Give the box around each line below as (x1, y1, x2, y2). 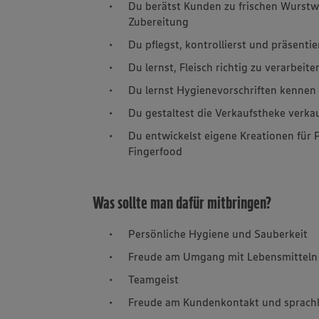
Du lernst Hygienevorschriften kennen (128, 82, 317, 97)
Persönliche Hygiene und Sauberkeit (128, 226, 308, 241)
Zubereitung (128, 14, 189, 28)
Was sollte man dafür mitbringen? (93, 192, 272, 213)
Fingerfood (128, 143, 183, 158)
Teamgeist (128, 271, 179, 286)
